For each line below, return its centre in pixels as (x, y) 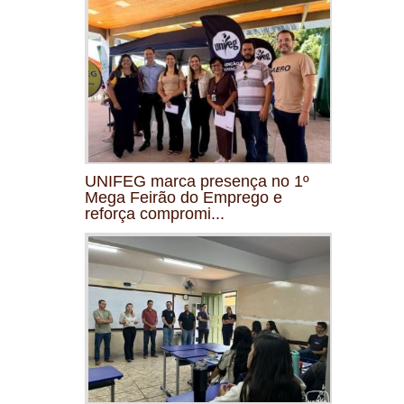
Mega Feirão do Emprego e (184, 197)
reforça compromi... (155, 213)
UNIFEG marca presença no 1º (197, 181)
